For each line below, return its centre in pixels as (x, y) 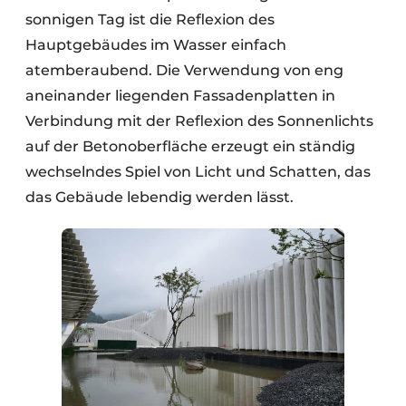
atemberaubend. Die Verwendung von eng (184, 70)
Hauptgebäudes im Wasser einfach (156, 44)
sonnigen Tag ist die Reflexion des (150, 19)
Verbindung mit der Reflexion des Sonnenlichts (199, 121)
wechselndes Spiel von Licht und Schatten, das (198, 171)
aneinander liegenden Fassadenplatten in (180, 95)
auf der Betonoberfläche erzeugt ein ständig (190, 146)
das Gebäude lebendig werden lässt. (159, 197)
